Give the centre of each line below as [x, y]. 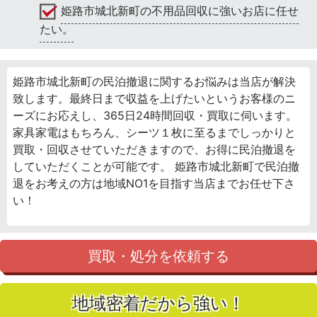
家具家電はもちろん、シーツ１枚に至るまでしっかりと [154, 133]
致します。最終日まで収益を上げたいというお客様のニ [154, 99]
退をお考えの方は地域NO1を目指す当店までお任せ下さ [154, 184]
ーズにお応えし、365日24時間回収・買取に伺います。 [155, 116]
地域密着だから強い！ [158, 304]
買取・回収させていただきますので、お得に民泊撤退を [154, 150]
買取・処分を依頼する [158, 257]
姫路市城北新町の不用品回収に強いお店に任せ [180, 11]
